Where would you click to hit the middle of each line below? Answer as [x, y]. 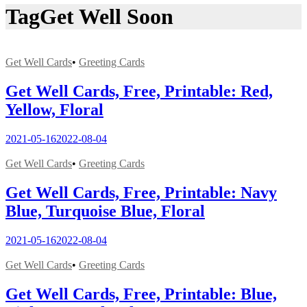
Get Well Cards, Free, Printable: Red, [139, 91]
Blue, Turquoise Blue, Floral [105, 211]
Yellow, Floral [54, 110]
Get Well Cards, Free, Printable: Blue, [141, 294]
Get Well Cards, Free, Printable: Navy [141, 192]
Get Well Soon [107, 16]
